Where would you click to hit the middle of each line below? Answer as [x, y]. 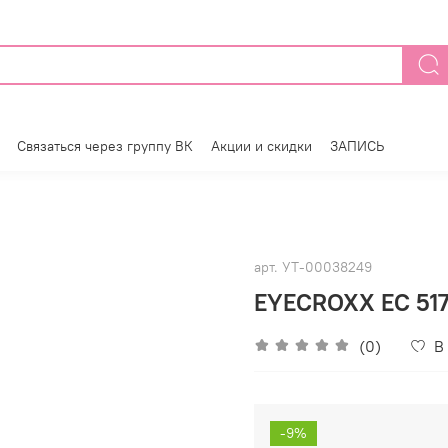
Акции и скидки [261, 146]
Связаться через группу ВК [105, 146]
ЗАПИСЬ [357, 146]
